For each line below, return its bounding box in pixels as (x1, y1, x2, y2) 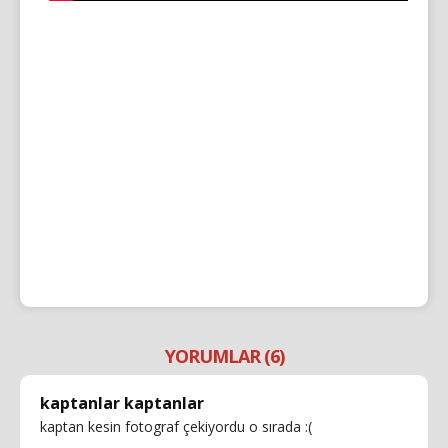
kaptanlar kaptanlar (40, 391, 204, 414)
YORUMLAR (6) (164, 343, 284, 368)
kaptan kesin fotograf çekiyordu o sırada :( (40, 416, 312, 436)
